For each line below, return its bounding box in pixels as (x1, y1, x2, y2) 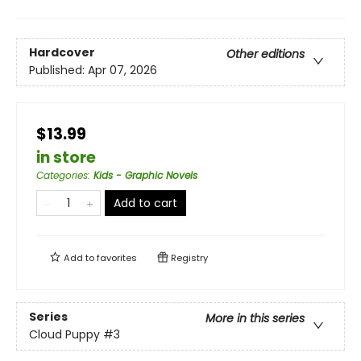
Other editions (226, 46, 305, 63)
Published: (29, 62, 88, 79)
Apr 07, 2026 (88, 62, 157, 79)
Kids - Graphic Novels (93, 168, 197, 182)
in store (36, 147, 96, 168)
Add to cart (114, 195, 177, 211)
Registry (168, 251, 208, 264)
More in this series (205, 310, 305, 327)
